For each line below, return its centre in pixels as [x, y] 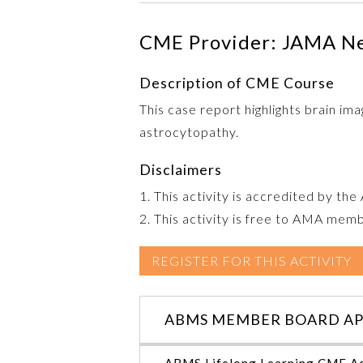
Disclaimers [181, 169]
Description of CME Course [237, 83]
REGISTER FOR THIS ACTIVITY [252, 260]
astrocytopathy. [189, 131]
